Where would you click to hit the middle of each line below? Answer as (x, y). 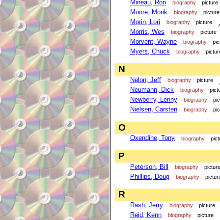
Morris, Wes (147, 31)
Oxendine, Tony (152, 138)
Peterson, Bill (149, 166)
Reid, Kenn (146, 215)
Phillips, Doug (150, 176)
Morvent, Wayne (153, 41)
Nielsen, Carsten (154, 110)
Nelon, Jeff (146, 80)
